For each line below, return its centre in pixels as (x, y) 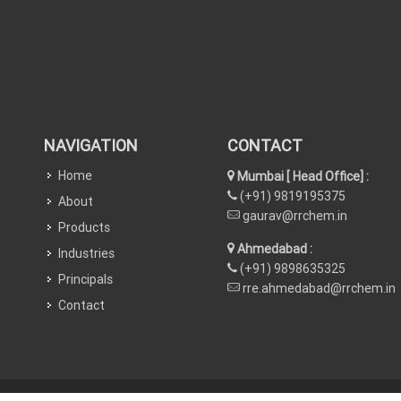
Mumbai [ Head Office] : (302, 176)
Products (84, 227)
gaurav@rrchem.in (294, 216)
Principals (85, 279)
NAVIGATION (91, 145)
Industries (86, 253)
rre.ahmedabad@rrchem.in (318, 288)
